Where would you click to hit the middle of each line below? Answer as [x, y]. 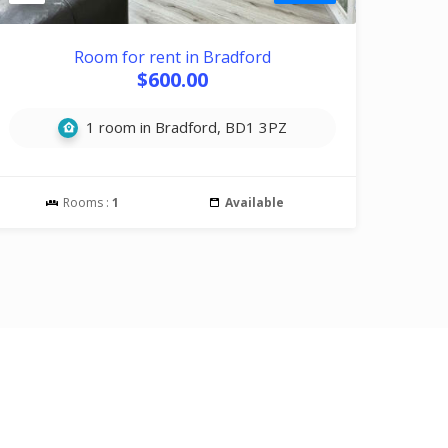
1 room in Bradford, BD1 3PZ [185, 127]
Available [255, 202]
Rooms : [86, 202]
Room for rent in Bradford [173, 57]
